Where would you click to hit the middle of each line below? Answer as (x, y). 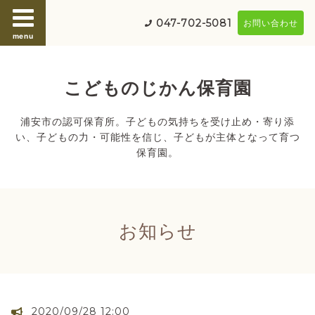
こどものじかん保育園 (157, 88)
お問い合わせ (271, 23)
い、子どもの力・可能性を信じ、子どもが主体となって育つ (157, 136)
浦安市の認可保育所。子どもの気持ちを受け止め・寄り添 (157, 121)
